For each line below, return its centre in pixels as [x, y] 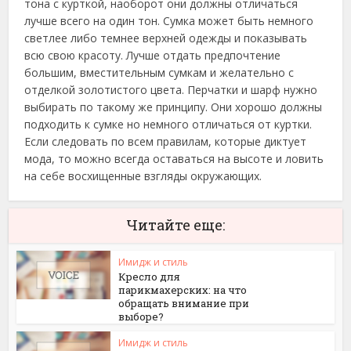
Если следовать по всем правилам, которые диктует [166, 141]
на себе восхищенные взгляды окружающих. [143, 176]
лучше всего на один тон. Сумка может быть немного [169, 21]
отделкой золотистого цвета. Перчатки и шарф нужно [171, 90]
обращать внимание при [184, 303]
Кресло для [150, 277]
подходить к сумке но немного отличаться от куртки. [168, 124]
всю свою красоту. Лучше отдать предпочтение [153, 55]
